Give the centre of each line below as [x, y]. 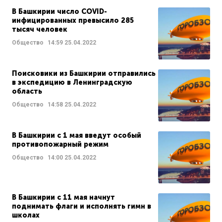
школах [26, 216]
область [27, 92]
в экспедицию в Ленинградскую [72, 83]
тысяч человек [40, 30]
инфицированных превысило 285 [73, 21]
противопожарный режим [60, 145]
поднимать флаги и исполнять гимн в [82, 207]
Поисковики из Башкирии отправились [84, 74]
